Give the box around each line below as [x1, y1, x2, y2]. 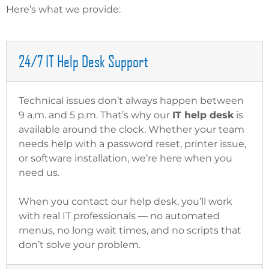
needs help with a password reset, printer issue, [19, 138, 246, 150]
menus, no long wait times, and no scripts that [19, 225, 241, 237]
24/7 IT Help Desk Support [19, 52, 148, 71]
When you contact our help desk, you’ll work [19, 196, 232, 208]
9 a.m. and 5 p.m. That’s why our [19, 109, 172, 121]
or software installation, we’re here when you [19, 153, 232, 165]
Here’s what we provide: [6, 4, 121, 16]
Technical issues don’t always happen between [19, 95, 244, 107]
